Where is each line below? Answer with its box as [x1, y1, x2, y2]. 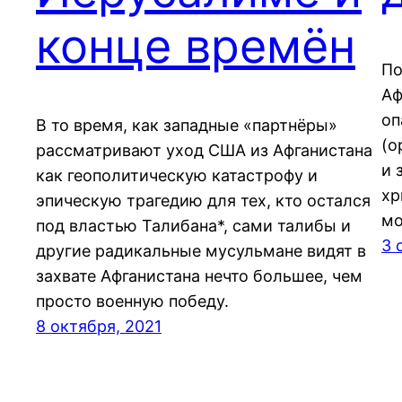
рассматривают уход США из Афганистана [36, 141, 372, 161]
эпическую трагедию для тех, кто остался [36, 191, 371, 211]
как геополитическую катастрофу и [36, 166, 318, 186]
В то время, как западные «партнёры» [36, 116, 337, 135]
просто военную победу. [36, 292, 229, 311]
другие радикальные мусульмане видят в [36, 241, 366, 261]
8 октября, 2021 [36, 317, 162, 336]
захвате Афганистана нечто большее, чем [36, 267, 363, 286]
